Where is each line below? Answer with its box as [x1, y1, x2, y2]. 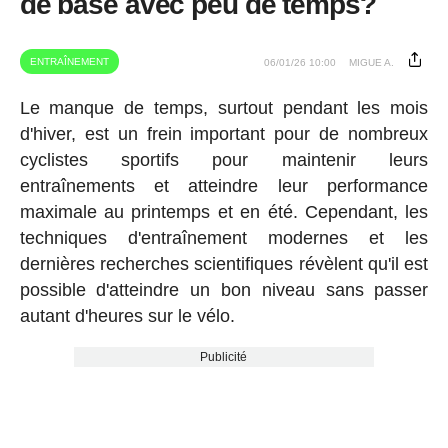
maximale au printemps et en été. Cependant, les [19, 202, 429, 223]
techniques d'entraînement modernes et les [19, 228, 429, 249]
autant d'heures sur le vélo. [19, 306, 235, 327]
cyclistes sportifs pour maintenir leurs [19, 150, 429, 171]
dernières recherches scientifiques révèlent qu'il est [19, 254, 429, 275]
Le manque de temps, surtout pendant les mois [19, 98, 429, 119]
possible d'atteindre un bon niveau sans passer [19, 280, 429, 301]
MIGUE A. [349, 57, 395, 69]
